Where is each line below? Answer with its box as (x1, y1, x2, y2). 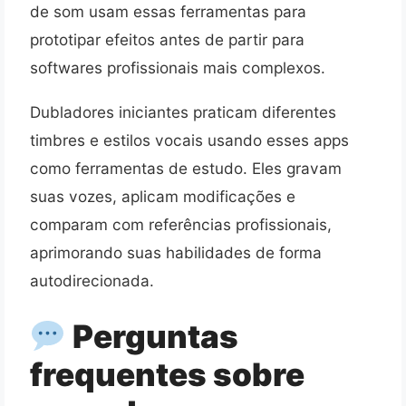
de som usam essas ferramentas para (30, 2, 306, 22)
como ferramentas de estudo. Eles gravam (30, 158, 342, 178)
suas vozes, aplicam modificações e (30, 186, 295, 206)
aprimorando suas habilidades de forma (30, 242, 322, 262)
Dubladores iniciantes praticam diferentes (30, 101, 336, 121)
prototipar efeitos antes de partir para (30, 30, 304, 50)
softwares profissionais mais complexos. (30, 58, 325, 78)
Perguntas (65, 317, 238, 356)
